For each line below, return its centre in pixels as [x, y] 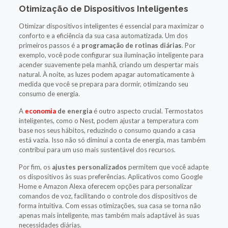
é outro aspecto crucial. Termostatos [147, 111]
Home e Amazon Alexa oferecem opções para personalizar [105, 186]
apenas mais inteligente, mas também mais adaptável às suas [109, 215]
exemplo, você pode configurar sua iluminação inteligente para [111, 55]
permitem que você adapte [167, 167]
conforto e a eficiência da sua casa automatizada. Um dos [103, 35]
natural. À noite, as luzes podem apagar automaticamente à [106, 74]
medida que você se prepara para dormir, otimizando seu [103, 84]
